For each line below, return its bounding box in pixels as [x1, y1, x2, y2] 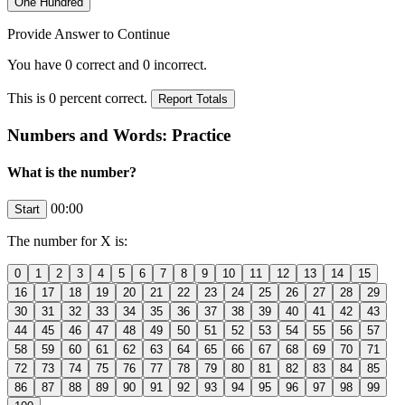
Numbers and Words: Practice [7, 125, 231, 145]
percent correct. [56, 89, 151, 106]
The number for [7, 233, 100, 250]
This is [7, 89, 49, 106]
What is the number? [7, 164, 137, 180]
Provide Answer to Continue [7, 25, 170, 42]
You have [7, 56, 65, 72]
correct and [72, 56, 143, 72]
